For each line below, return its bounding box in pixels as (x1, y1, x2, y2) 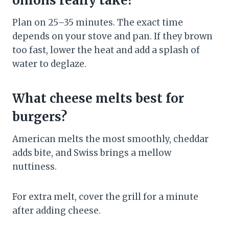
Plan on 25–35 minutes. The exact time (12, 17, 183, 29)
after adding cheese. (12, 205, 101, 217)
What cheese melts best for (12, 90, 184, 107)
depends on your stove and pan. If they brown (12, 31, 213, 42)
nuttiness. (12, 161, 57, 173)
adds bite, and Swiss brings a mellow (12, 147, 171, 159)
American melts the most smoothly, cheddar (12, 133, 209, 145)
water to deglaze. (12, 58, 86, 70)
